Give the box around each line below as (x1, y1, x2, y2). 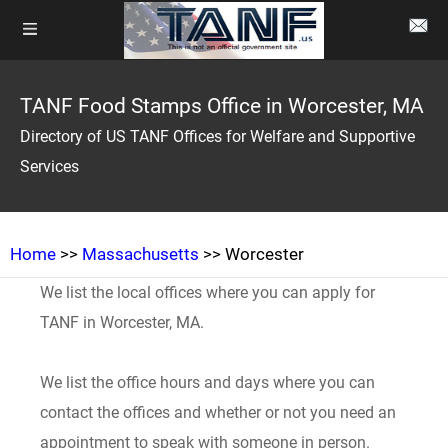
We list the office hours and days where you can (40, 373, 376, 392)
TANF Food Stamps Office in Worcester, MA (20, 94, 424, 118)
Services (20, 157, 79, 176)
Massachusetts (82, 244, 199, 264)
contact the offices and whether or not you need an (40, 403, 397, 422)
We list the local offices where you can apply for (40, 283, 376, 302)
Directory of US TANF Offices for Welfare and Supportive (20, 127, 415, 146)
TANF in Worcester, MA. (40, 313, 205, 332)
